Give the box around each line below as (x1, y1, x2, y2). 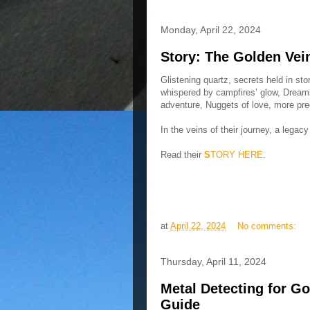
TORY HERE (210, 149, 263, 160)
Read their (161, 149, 204, 160)
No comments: (237, 221, 299, 232)
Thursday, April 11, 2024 (161, 256, 266, 267)
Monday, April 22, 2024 (161, 24, 261, 35)
